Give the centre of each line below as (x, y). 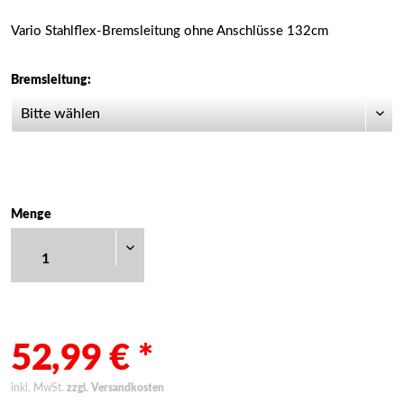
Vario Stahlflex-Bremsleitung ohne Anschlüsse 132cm (170, 31)
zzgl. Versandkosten (115, 388)
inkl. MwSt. (39, 388)
